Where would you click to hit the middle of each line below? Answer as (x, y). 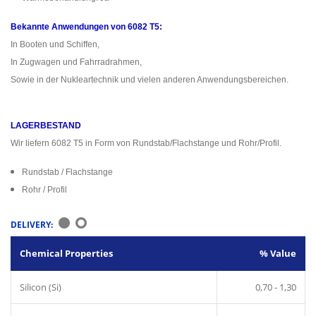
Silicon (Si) (41, 287)
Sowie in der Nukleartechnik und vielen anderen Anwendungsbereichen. (150, 80)
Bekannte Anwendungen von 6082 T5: (86, 27)
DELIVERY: (32, 224)
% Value (278, 253)
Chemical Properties (66, 253)
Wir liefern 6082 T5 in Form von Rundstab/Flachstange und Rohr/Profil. (146, 143)
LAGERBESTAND (46, 125)
